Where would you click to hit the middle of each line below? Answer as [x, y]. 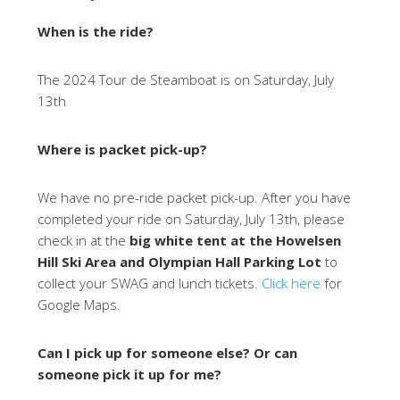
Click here [292, 283]
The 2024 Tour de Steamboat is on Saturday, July [186, 79]
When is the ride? [96, 31]
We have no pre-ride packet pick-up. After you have [195, 197]
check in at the [84, 240]
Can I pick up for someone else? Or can [168, 353]
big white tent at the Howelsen [236, 240]
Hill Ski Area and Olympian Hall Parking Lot [180, 262]
